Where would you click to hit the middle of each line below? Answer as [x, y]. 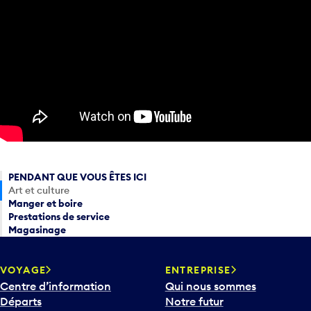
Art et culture [39, 190]
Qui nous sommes [210, 286]
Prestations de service [59, 217]
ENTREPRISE [198, 270]
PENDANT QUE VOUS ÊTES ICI [78, 177]
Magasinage [37, 230]
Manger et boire [46, 203]
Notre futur [194, 302]
